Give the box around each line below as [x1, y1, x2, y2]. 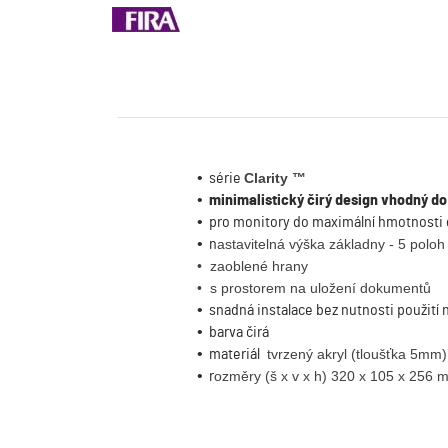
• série [197, 170, 244, 187]
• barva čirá [197, 324, 269, 341]
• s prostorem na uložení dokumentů [197, 280, 431, 297]
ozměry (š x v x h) [214, 368, 331, 385]
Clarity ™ [244, 170, 306, 187]
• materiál [197, 346, 263, 363]
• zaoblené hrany [197, 258, 308, 275]
